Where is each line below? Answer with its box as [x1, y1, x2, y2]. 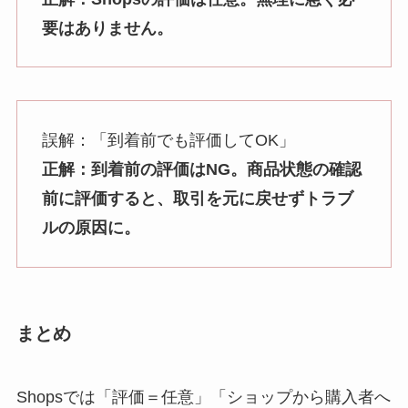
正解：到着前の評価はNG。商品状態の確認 [41, 160, 362, 179]
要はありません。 [41, 18, 173, 37]
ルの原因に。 [41, 219, 140, 238]
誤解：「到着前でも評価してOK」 [41, 131, 295, 150]
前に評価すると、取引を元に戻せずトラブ [41, 189, 353, 209]
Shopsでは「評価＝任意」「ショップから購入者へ [15, 387, 391, 406]
